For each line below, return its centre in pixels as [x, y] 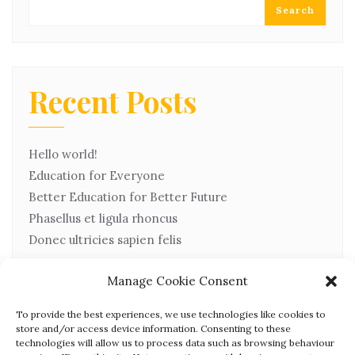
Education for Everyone [97, 175]
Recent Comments [149, 325]
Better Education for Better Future [128, 197]
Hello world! [63, 154]
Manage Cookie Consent [177, 281]
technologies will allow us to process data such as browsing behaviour [175, 343]
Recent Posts [113, 101]
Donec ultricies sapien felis [105, 239]
